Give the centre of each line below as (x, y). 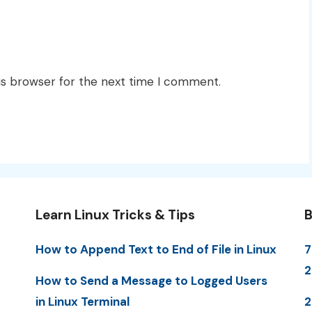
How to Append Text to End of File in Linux (156, 249)
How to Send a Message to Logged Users (151, 280)
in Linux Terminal (82, 301)
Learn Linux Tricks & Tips (115, 214)
